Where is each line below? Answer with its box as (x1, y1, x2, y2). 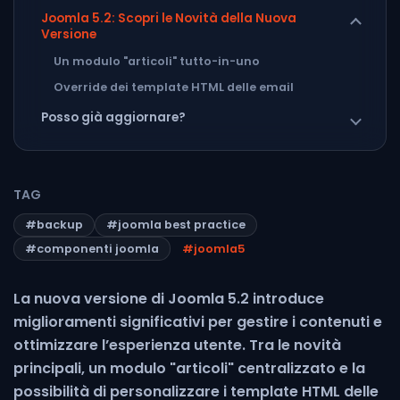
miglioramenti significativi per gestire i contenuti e (13, 311, 382, 332)
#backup (25, 217, 83, 233)
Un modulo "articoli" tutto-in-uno (54, 54, 260, 70)
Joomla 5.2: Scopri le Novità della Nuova (40, 9, 296, 27)
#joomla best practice (106, 217, 246, 233)
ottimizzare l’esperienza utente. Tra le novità (13, 334, 341, 355)
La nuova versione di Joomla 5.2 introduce (13, 287, 324, 309)
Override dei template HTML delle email (54, 79, 294, 95)
